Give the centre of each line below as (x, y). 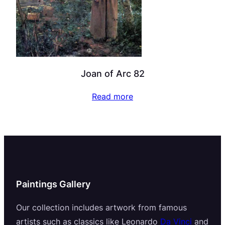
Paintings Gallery (53, 184)
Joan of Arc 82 (113, 73)
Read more (113, 96)
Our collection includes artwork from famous (101, 207)
